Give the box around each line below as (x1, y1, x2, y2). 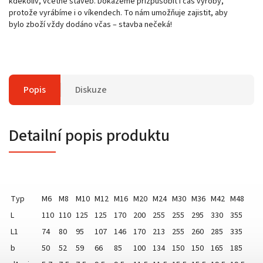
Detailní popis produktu (9, 123, 170, 147)
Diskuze (75, 83, 107, 96)
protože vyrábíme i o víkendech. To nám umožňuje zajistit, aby (9, 6, 228, 19)
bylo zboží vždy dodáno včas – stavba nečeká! (9, 18, 172, 31)
